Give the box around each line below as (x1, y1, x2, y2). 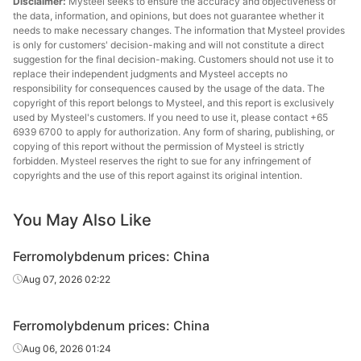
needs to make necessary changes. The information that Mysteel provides (13, 24, 345, 36)
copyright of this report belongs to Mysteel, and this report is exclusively (13, 97, 334, 109)
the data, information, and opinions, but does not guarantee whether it (13, 10, 324, 22)
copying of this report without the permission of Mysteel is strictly (13, 140, 305, 152)
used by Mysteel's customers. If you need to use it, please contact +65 (13, 111, 328, 123)
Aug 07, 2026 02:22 (23, 273, 110, 285)
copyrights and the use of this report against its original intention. (13, 169, 302, 181)
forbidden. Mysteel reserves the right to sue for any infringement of (13, 155, 311, 167)
